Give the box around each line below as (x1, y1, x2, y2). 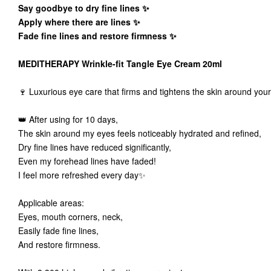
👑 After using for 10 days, (18, 113, 123, 125)
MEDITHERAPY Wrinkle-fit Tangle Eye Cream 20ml (18, 57, 227, 70)
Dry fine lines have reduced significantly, (18, 141, 176, 153)
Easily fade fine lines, (18, 224, 103, 237)
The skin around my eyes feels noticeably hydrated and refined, (18, 127, 266, 139)
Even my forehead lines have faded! (18, 155, 161, 167)
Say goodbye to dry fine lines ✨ (18, 2, 154, 14)
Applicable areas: (18, 197, 89, 209)
